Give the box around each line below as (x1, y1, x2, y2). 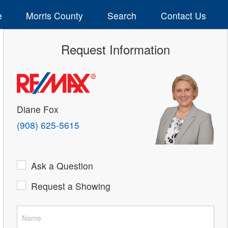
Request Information (61, 40, 170, 59)
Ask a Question (31, 159, 94, 173)
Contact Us (160, 9, 206, 22)
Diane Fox (17, 102, 59, 116)
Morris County (26, 9, 83, 22)
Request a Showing (31, 180, 111, 193)
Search (107, 9, 137, 22)
